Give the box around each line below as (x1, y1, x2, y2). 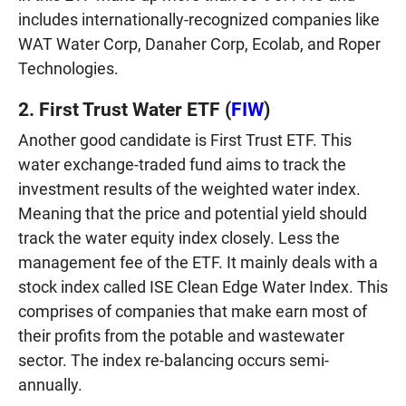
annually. (18, 374, 82, 394)
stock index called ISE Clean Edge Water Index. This (18, 276, 388, 296)
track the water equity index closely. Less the (18, 227, 340, 247)
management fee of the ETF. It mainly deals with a (18, 252, 378, 272)
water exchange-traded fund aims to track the (18, 154, 346, 174)
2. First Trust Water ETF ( (18, 97, 231, 121)
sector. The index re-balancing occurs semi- (18, 350, 329, 370)
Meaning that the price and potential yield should (18, 203, 367, 223)
